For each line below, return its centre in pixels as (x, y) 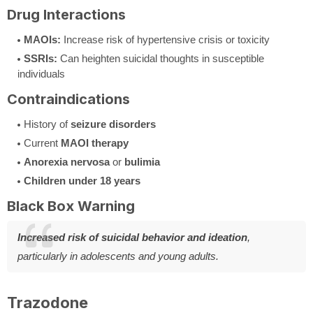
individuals (41, 73)
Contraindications (68, 99)
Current (42, 143)
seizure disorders (113, 124)
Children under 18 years (82, 180)
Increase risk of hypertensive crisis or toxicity (165, 39)
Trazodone (48, 302)
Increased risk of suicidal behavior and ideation (132, 237)
